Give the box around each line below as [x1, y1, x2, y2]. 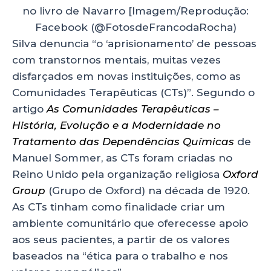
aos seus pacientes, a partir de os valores [12, 233, 230, 246]
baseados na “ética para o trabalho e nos [12, 249, 228, 262]
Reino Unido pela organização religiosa [12, 168, 223, 180]
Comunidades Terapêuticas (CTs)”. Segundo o [12, 86, 255, 99]
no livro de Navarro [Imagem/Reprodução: [22, 4, 249, 17]
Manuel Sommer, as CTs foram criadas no [12, 151, 232, 164]
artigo [12, 102, 47, 115]
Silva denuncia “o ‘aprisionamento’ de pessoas [12, 37, 256, 50]
